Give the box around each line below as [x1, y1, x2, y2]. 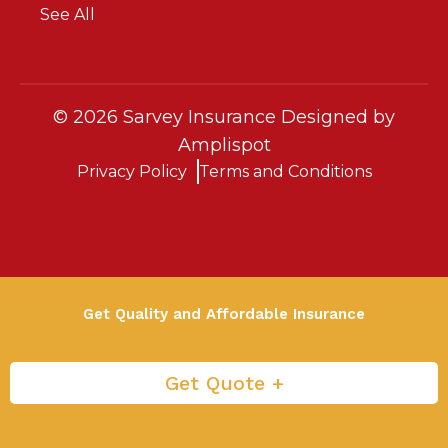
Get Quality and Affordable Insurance [83, 304, 365, 323]
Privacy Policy [76, 161, 187, 181]
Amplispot [177, 133, 271, 156]
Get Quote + [164, 370, 284, 395]
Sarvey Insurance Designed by [118, 105, 395, 128]
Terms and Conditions [198, 161, 372, 181]
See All [40, 4, 95, 24]
